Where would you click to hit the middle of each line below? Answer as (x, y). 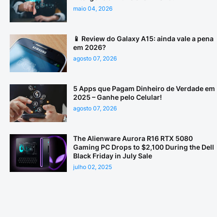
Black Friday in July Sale (113, 156)
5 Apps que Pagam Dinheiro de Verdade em (144, 89)
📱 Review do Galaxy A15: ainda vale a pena (143, 39)
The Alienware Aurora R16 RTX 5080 (133, 139)
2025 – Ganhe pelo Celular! (117, 97)
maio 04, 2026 (93, 9)
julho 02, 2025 (93, 167)
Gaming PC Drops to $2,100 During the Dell (144, 147)
